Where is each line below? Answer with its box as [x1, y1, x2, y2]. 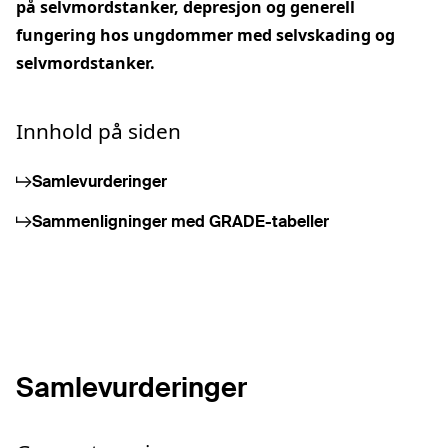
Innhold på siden [16, 117, 181, 145]
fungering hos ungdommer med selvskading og [16, 24, 395, 46]
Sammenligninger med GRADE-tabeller [32, 211, 329, 232]
